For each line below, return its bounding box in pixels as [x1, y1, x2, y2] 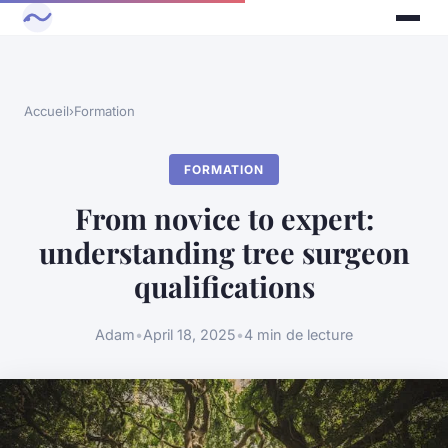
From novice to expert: [74, 199, 374, 238]
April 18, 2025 [143, 325, 236, 343]
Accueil [24, 103, 69, 120]
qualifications [133, 267, 315, 306]
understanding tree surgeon [38, 233, 410, 272]
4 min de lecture [244, 325, 353, 343]
